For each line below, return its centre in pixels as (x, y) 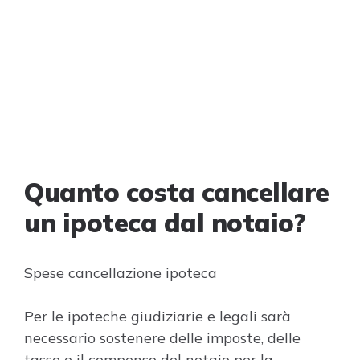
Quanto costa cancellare (177, 192)
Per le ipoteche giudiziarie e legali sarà (157, 316)
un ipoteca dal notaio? (164, 223)
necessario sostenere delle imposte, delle (162, 338)
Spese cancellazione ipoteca (121, 273)
